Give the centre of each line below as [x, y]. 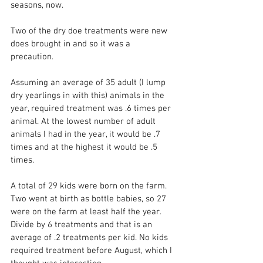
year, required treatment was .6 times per [92, 109]
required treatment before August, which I [92, 251]
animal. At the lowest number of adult [84, 122]
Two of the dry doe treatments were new [90, 31]
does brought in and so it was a [72, 44]
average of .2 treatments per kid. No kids [90, 238]
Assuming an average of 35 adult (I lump [89, 83]
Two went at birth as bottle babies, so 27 [90, 199]
